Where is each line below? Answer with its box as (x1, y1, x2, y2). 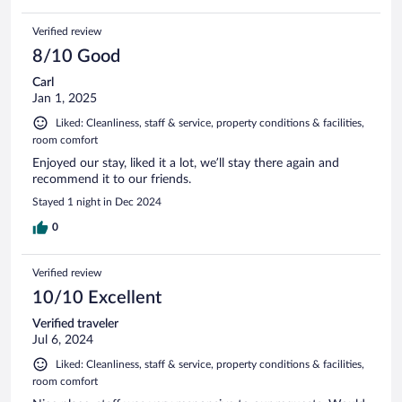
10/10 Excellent (32, 288, 162, 307)
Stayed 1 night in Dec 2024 (32, 196, 162, 207)
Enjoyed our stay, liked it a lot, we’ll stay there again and (32, 156, 339, 170)
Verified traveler (32, 317, 118, 330)
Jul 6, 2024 (32, 333, 93, 346)
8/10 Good (32, 47, 120, 66)
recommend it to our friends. (32, 172, 191, 186)
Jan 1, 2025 (32, 92, 97, 105)
